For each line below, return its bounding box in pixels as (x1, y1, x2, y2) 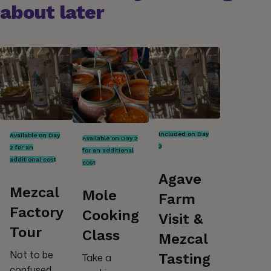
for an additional (82, 147, 134, 154)
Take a (82, 251, 111, 265)
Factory (10, 203, 63, 221)
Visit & (158, 210, 203, 227)
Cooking (82, 207, 139, 224)
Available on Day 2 (82, 135, 138, 142)
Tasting (158, 250, 211, 267)
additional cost (10, 155, 56, 163)
